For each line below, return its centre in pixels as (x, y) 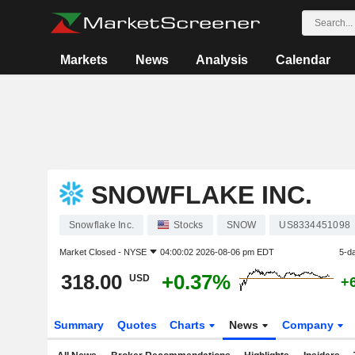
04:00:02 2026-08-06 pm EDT (217, 252)
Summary (78, 325)
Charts (189, 325)
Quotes (137, 325)
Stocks (189, 225)
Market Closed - (91, 252)
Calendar (303, 60)
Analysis (222, 60)
